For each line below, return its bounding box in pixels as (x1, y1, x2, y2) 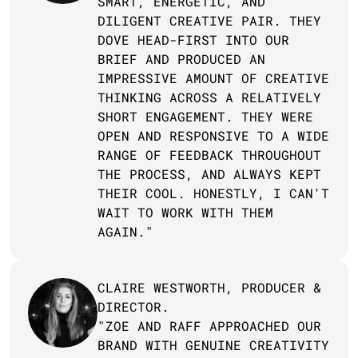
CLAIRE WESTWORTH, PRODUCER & (97, 279, 321, 296)
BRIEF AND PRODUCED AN (97, 50, 265, 67)
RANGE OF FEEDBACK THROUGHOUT (97, 146, 321, 163)
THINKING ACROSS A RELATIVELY (97, 89, 321, 105)
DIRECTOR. (97, 298, 169, 315)
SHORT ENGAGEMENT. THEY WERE (97, 108, 313, 125)
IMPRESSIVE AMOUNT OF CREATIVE (97, 70, 329, 86)
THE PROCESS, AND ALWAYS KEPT (97, 165, 321, 182)
